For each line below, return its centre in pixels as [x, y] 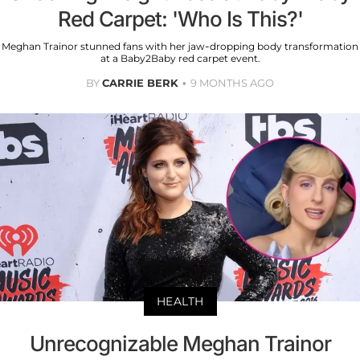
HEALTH [180, 302]
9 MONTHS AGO [232, 82]
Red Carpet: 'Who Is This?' [180, 18]
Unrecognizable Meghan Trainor [180, 344]
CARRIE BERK [140, 82]
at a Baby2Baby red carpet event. [180, 58]
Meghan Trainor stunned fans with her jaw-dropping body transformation [180, 46]
